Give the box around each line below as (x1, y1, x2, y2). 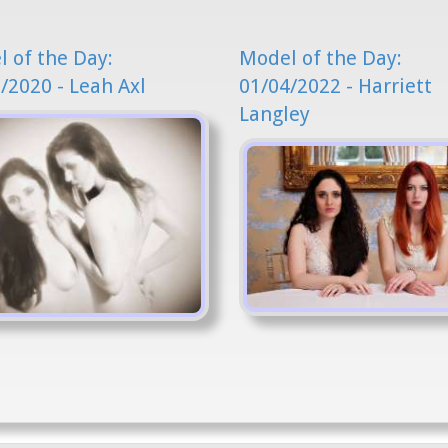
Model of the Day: (239, 46, 402, 70)
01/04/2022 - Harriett (239, 74, 432, 98)
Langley (239, 102, 310, 126)
